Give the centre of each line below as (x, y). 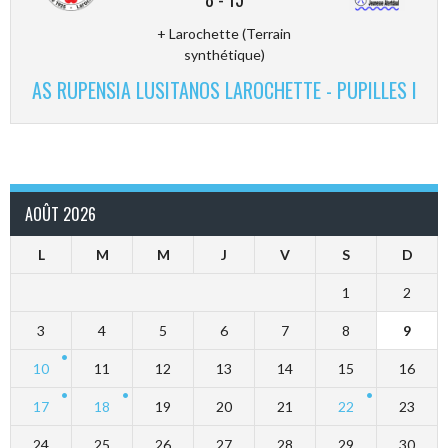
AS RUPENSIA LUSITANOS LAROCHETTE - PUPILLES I (224, 89)
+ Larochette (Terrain (224, 33)
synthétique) (224, 54)
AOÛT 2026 (60, 213)
